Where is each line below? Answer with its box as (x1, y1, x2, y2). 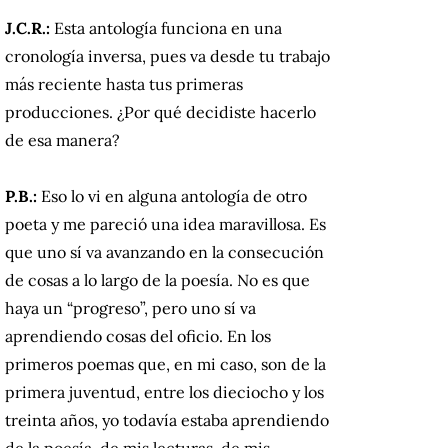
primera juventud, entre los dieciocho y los (5, 381, 324, 402)
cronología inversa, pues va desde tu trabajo (5, 45, 330, 66)
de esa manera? (5, 129, 120, 150)
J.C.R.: (5, 17, 54, 38)
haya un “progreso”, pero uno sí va (5, 297, 256, 318)
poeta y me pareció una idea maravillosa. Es (5, 213, 326, 234)
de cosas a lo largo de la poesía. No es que (5, 269, 310, 290)
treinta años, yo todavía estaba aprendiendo (5, 409, 329, 430)
